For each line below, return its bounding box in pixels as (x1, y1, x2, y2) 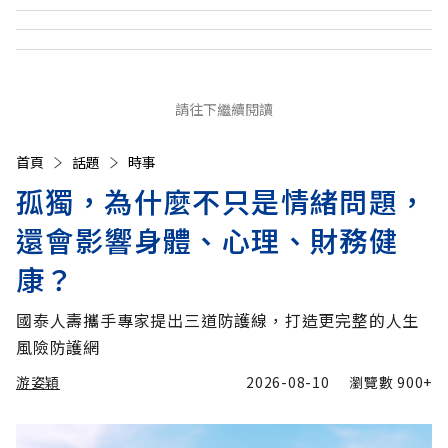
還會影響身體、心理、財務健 (16, 220, 399, 261)
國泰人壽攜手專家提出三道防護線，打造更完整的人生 (16, 308, 420, 333)
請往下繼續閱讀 (175, 99, 273, 120)
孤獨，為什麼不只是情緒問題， (16, 181, 428, 222)
